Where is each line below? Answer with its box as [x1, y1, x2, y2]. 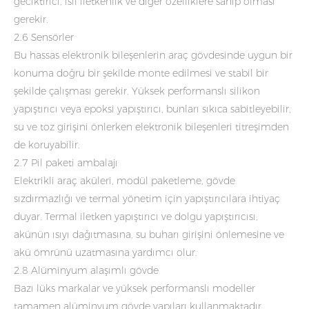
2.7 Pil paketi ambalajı [14, 156, 118, 169]
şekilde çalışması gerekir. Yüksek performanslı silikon [14, 84, 260, 97]
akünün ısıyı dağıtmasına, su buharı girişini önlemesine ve [14, 228, 284, 241]
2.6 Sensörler [14, 30, 74, 43]
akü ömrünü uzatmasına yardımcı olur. [14, 246, 197, 259]
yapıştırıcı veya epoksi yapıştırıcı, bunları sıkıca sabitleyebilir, [14, 102, 291, 115]
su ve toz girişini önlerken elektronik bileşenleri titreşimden [14, 120, 289, 133]
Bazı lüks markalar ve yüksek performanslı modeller [14, 281, 255, 295]
